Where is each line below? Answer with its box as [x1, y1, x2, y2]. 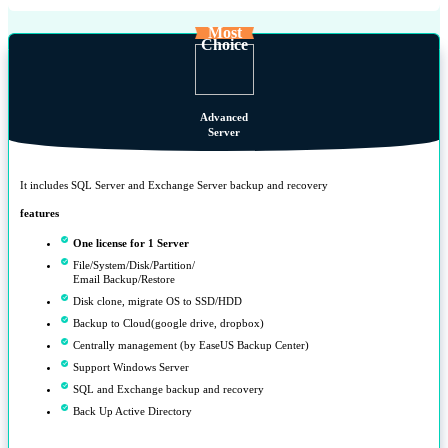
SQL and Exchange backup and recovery [72, 382, 264, 395]
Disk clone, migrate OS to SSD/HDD [72, 294, 242, 307]
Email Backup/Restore [72, 272, 175, 285]
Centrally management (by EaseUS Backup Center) [72, 338, 309, 351]
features [20, 206, 60, 219]
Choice [201, 35, 249, 53]
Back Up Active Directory [72, 404, 192, 417]
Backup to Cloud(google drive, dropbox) [72, 316, 264, 329]
